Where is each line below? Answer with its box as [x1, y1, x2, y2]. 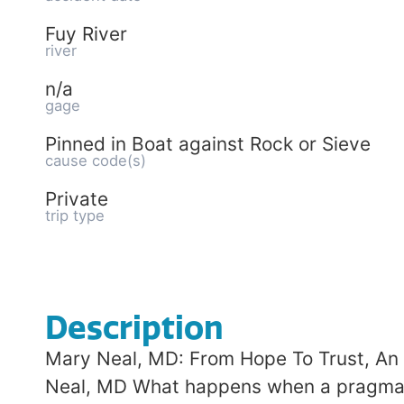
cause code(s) [45, 151, 146, 170]
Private [45, 188, 108, 210]
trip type [45, 207, 105, 225]
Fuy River [45, 23, 127, 45]
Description [45, 309, 224, 347]
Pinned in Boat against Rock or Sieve [45, 133, 371, 155]
